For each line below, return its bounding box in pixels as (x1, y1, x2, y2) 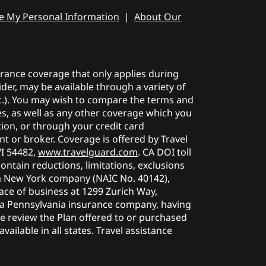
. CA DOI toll (138, 145, 191, 159)
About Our (134, 9, 182, 23)
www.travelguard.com (38, 145, 138, 159)
